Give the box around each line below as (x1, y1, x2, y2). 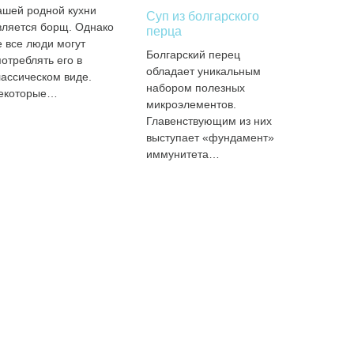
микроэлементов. (146, 98, 237, 111)
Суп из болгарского (146, 9, 260, 23)
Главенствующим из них (146, 115, 273, 127)
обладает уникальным (146, 65, 262, 77)
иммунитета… (146, 148, 220, 160)
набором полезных (146, 81, 246, 94)
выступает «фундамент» (146, 131, 275, 144)
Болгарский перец (146, 48, 241, 61)
